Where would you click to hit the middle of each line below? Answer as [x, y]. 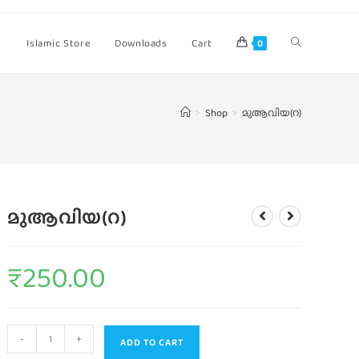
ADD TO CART [152, 342]
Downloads [141, 43]
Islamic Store [59, 43]
